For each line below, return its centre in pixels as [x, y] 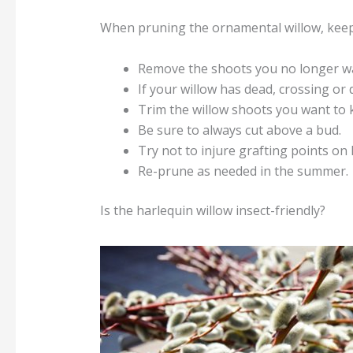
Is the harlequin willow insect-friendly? [212, 210]
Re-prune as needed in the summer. [243, 171]
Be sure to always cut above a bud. [239, 130]
